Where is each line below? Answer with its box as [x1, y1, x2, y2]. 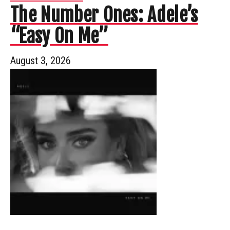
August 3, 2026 [10, 54, 71, 67]
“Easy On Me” [10, 24, 108, 48]
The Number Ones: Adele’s [10, 3, 198, 27]
